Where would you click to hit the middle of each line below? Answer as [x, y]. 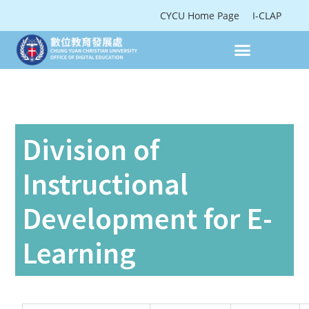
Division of [91, 149]
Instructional [106, 183]
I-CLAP [267, 16]
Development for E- [148, 218]
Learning [79, 252]
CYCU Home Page [201, 16]
